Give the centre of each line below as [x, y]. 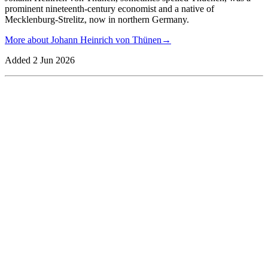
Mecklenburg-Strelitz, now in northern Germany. [97, 19]
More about [28, 39]
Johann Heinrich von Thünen [106, 39]
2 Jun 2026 [54, 60]
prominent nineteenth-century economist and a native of [109, 8]
